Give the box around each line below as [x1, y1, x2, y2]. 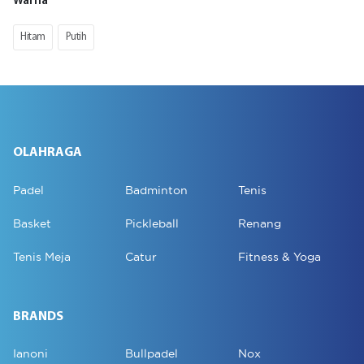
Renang [238, 215, 281, 231]
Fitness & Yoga [238, 249, 321, 264]
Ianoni [13, 346, 48, 362]
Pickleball [125, 215, 179, 231]
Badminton [125, 182, 188, 197]
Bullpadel [125, 346, 178, 362]
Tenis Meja [13, 249, 71, 264]
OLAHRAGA [13, 145, 82, 159]
